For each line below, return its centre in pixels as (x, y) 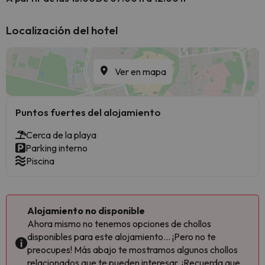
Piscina (40, 161)
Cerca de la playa (61, 135)
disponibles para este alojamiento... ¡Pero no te (122, 237)
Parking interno (56, 148)
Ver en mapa (140, 72)
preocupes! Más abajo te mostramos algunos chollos (132, 250)
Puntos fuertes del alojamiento (88, 112)
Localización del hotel (62, 30)
